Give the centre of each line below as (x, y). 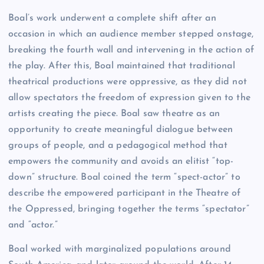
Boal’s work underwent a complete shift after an (112, 18)
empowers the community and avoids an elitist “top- (121, 161)
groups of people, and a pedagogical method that (118, 145)
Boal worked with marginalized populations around (120, 249)
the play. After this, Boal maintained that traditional (122, 66)
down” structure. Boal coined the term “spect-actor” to (124, 177)
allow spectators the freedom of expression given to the (129, 98)
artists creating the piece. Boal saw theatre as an (114, 113)
